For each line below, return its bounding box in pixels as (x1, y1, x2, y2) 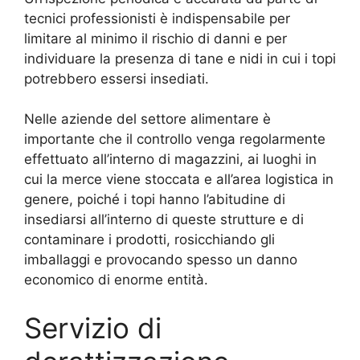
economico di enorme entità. (24, 272, 208, 288)
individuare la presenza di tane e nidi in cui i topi (24, 50, 336, 67)
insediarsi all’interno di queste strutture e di (24, 211, 304, 228)
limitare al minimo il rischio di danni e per (24, 30, 287, 47)
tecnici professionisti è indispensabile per (24, 10, 290, 27)
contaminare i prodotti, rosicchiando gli (24, 231, 275, 248)
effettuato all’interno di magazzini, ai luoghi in (24, 151, 317, 168)
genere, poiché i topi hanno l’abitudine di (24, 191, 285, 208)
